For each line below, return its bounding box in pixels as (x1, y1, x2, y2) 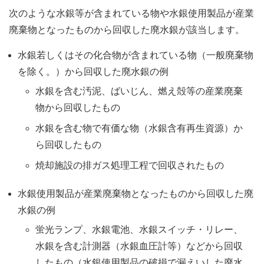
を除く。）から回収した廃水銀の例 (18, 67, 169, 77)
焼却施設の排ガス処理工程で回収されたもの (35, 160, 224, 170)
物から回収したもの (35, 103, 120, 113)
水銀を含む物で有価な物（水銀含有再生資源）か (35, 123, 243, 133)
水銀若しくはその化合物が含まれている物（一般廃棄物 (18, 50, 253, 60)
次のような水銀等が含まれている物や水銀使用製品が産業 (9, 8, 254, 18)
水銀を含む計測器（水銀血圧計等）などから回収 (35, 241, 243, 251)
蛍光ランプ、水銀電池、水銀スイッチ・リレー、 (35, 225, 243, 235)
